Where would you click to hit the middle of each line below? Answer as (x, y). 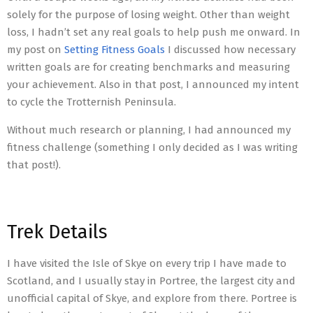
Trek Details (57, 232)
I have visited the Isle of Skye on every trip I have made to (147, 263)
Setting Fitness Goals (115, 50)
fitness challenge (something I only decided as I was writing (152, 147)
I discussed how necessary (230, 50)
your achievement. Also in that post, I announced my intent (153, 85)
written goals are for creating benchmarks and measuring (148, 67)
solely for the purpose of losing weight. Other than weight (148, 15)
